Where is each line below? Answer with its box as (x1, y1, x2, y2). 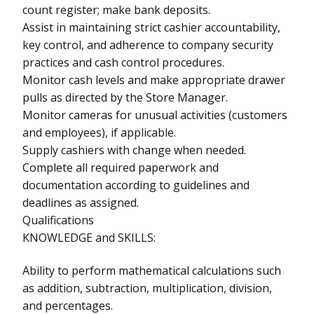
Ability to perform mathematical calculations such (22, 262, 281, 278)
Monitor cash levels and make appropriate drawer (22, 71, 285, 88)
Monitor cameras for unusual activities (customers (22, 107, 287, 123)
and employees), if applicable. (22, 124, 176, 140)
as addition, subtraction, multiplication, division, (22, 280, 272, 296)
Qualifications (22, 212, 94, 228)
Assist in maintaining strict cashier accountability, (22, 19, 280, 35)
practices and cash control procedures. (22, 54, 224, 70)
